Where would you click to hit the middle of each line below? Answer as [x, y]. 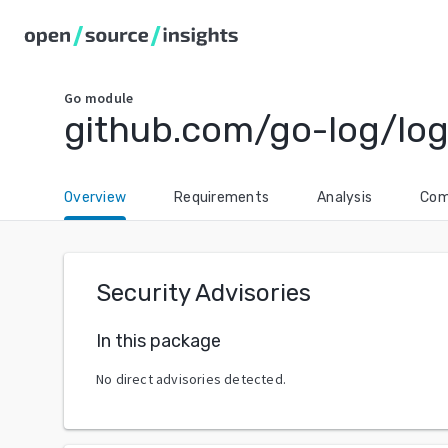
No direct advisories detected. [191, 378]
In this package [158, 340]
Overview [95, 197]
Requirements [221, 197]
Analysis [344, 197]
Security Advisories [203, 293]
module [109, 98]
